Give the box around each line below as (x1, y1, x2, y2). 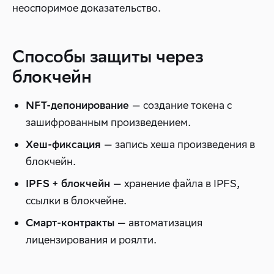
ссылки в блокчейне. (26, 194, 127, 207)
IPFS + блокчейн (26, 177, 110, 190)
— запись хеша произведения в (101, 138, 255, 151)
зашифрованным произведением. (26, 116, 191, 129)
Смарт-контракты (26, 217, 114, 229)
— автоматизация (114, 216, 202, 229)
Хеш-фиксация (26, 138, 101, 150)
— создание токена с (129, 98, 232, 112)
